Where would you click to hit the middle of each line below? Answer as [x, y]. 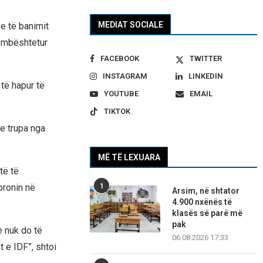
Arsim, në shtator [206, 191]
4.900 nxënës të [202, 202]
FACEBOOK [120, 59]
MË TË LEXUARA [129, 158]
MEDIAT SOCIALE [131, 25]
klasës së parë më [208, 213]
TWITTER [205, 59]
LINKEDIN [205, 76]
